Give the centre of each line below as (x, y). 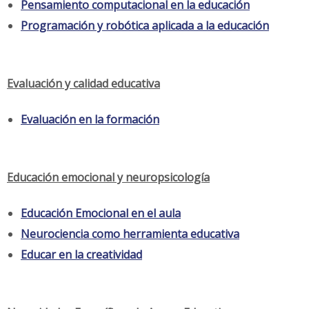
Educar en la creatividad (81, 254)
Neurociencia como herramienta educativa (130, 233)
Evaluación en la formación (90, 119)
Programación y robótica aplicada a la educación (145, 25)
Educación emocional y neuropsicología (108, 177)
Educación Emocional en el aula (101, 213)
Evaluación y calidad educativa (83, 83)
